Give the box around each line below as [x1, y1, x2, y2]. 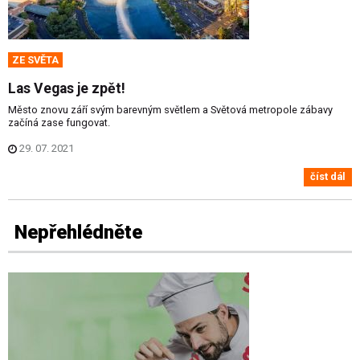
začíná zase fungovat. [8, 117, 110, 129]
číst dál [310, 170, 346, 183]
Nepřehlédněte [14, 220, 142, 243]
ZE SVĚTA [12, 54, 59, 67]
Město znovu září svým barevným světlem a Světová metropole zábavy [8, 104, 333, 117]
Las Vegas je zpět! [8, 80, 125, 97]
